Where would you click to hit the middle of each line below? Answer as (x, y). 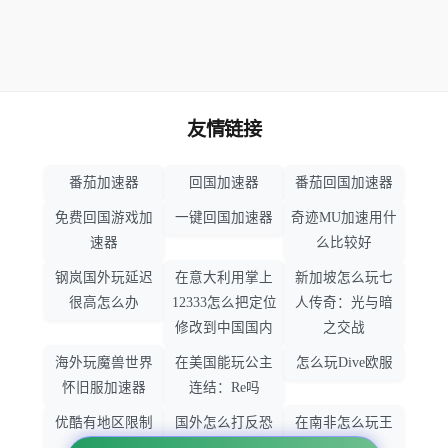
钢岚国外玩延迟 (104, 278)
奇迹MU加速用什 (344, 218)
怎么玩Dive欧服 (344, 363)
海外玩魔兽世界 (104, 363)
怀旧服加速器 (104, 388)
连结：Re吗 (224, 388)
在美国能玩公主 (224, 363)
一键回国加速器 (224, 218)
